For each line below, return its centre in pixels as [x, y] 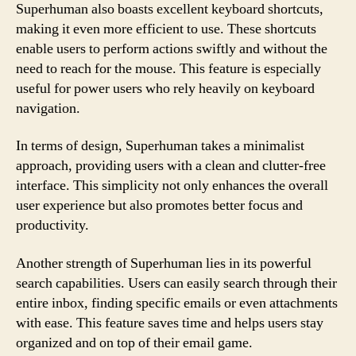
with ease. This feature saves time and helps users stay [170, 323]
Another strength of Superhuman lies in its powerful [164, 263]
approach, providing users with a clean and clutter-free [171, 166]
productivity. [52, 225]
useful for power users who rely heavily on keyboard [165, 88]
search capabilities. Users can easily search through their [176, 283]
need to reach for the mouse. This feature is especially [168, 68]
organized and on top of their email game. [134, 342]
